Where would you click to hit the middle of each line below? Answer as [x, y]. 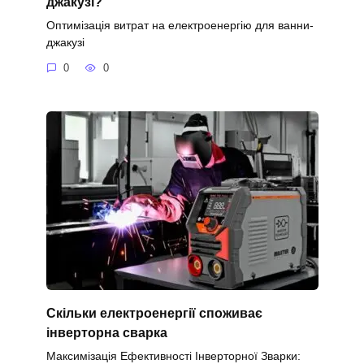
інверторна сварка [106, 332]
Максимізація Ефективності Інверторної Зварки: [173, 355]
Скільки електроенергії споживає [154, 313]
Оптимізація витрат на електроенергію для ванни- [180, 25]
